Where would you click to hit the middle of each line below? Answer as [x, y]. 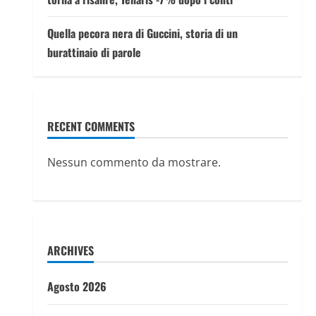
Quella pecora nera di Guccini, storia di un [142, 33]
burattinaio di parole [94, 52]
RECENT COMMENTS [91, 126]
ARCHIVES [70, 250]
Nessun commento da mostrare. [134, 162]
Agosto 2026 [77, 286]
